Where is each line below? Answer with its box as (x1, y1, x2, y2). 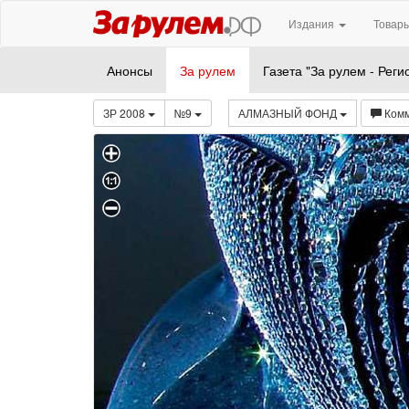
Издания (288, 16, 338, 31)
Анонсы (107, 61, 152, 79)
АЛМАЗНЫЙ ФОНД (238, 105, 340, 121)
